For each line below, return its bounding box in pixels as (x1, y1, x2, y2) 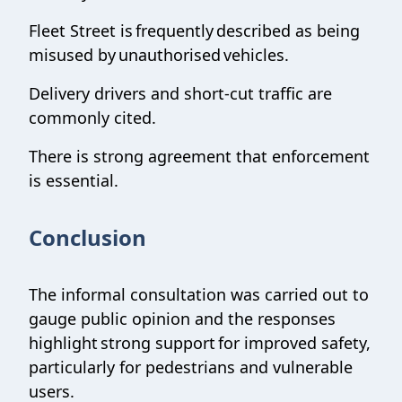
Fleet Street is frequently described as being (29, 20, 360, 41)
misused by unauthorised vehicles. (29, 44, 292, 66)
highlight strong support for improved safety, (29, 332, 371, 354)
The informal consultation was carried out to (29, 284, 369, 305)
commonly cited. (29, 107, 159, 128)
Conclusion (29, 223, 150, 252)
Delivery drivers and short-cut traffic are (29, 83, 332, 104)
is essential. (29, 170, 121, 191)
